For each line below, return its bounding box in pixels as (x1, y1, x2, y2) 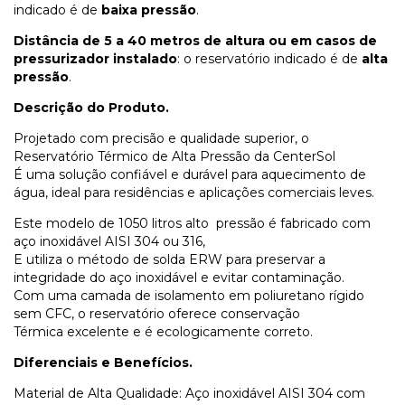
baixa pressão (101, 2, 196, 19)
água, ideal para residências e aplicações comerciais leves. (14, 184, 374, 202)
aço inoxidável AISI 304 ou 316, (14, 233, 205, 250)
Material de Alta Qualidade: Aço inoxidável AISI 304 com (14, 385, 365, 402)
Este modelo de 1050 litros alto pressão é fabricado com (14, 215, 371, 232)
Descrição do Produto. (14, 99, 169, 117)
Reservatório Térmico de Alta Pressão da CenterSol (14, 148, 335, 165)
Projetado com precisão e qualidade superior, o (14, 130, 309, 147)
